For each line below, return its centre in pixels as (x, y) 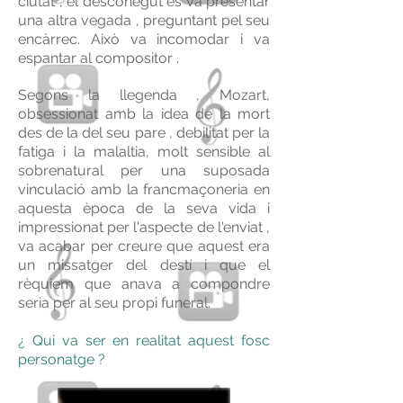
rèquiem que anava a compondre (144, 284)
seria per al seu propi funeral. (114, 303)
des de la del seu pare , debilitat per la (144, 133)
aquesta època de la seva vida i (144, 208)
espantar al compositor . (99, 58)
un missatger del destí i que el (144, 265)
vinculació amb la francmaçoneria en (144, 189)
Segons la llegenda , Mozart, (144, 95)
